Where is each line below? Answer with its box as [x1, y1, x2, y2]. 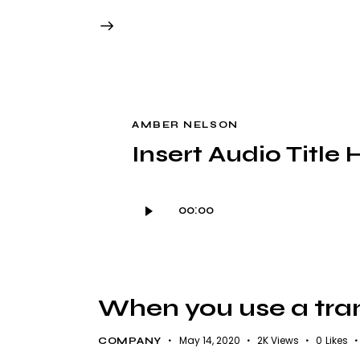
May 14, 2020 [178, 333, 240, 348]
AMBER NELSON [132, 119, 239, 131]
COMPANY [98, 335, 162, 347]
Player [131, 210, 167, 227]
